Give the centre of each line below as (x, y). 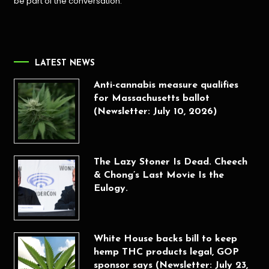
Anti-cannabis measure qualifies (166, 85)
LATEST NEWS (65, 63)
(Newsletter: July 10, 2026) (155, 111)
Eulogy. (110, 188)
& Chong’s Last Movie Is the (159, 175)
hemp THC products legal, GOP (166, 252)
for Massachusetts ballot (151, 98)
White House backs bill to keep (165, 239)
